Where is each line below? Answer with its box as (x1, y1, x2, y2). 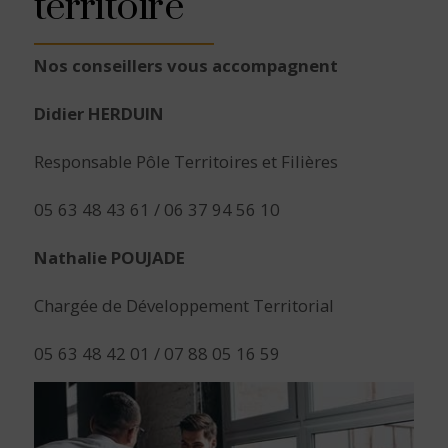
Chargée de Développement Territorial (33, 294, 334, 318)
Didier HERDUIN (33, 102, 164, 126)
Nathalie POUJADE (33, 246, 185, 270)
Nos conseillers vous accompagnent (33, 54, 338, 78)
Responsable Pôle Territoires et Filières (33, 150, 338, 174)
